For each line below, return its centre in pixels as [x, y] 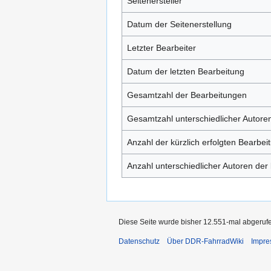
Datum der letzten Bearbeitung [186, 71]
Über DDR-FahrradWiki [205, 241]
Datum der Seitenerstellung [179, 24]
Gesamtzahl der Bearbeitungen [187, 95]
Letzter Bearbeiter [162, 48]
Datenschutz [139, 241]
